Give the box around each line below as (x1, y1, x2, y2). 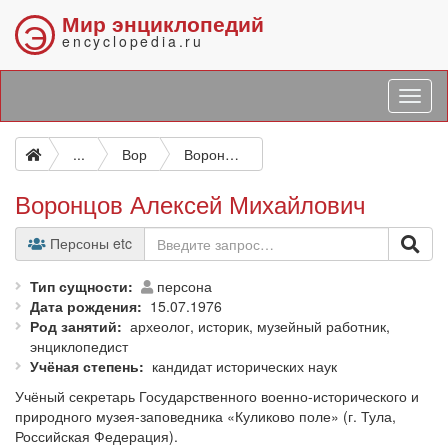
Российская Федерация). (15, 426, 178, 446)
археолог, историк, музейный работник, (130, 316, 390, 336)
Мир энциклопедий (62, 8, 264, 38)
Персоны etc (46, 233, 132, 253)
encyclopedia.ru (62, 31, 204, 51)
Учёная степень (30, 356, 139, 376)
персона (153, 276, 212, 296)
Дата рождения (30, 296, 137, 316)
